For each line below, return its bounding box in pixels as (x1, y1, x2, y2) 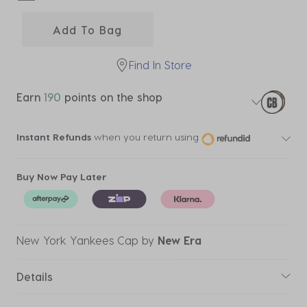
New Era (158, 233, 201, 247)
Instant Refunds (16, 131, 91, 143)
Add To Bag (53, 23, 123, 36)
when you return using (91, 131, 199, 143)
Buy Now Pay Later (16, 170, 107, 182)
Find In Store (129, 58, 192, 71)
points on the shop (61, 90, 162, 103)
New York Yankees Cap (16, 233, 138, 247)
